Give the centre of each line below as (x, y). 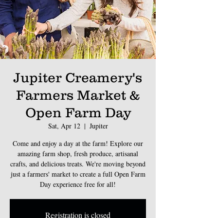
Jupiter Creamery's (78, 77)
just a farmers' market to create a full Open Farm (78, 174)
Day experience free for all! (78, 184)
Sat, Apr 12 (64, 126)
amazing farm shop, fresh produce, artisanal (78, 153)
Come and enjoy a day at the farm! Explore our (78, 143)
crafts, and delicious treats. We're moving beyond (78, 163)
